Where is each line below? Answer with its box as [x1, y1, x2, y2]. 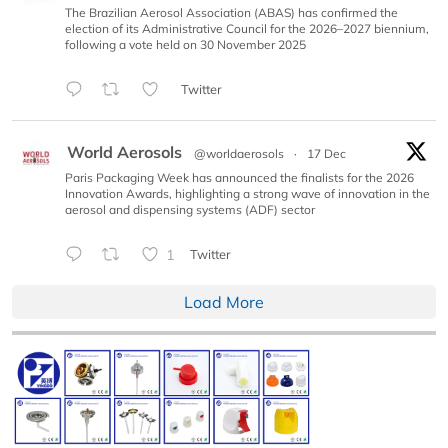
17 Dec [307, 145, 346, 161]
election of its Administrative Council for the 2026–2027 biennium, [65, 20, 429, 36]
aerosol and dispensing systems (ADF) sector [65, 201, 315, 217]
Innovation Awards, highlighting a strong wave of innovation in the [65, 185, 430, 201]
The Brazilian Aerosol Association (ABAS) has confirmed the [65, 4, 398, 20]
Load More [184, 291, 264, 312]
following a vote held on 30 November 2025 [65, 36, 306, 52]
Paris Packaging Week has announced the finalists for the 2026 [65, 169, 414, 185]
